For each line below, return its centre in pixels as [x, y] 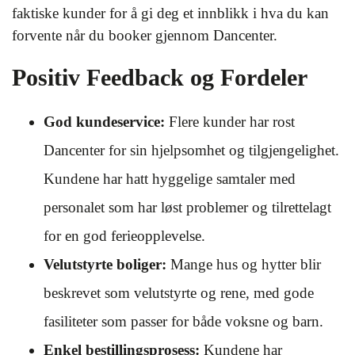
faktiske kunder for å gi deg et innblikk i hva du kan [170, 13]
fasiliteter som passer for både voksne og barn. [183, 321]
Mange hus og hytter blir [244, 264]
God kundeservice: [104, 122]
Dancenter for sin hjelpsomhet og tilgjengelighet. [191, 150]
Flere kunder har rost [230, 122]
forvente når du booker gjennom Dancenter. [145, 35]
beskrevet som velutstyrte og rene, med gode [179, 293]
